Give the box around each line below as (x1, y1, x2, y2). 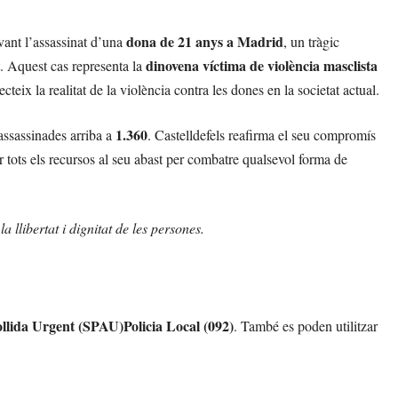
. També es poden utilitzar (234, 316, 378, 336)
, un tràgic (283, 32, 339, 52)
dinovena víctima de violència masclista (146, 55, 378, 76)
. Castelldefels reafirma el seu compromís (147, 125, 376, 145)
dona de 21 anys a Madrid (126, 31, 283, 52)
